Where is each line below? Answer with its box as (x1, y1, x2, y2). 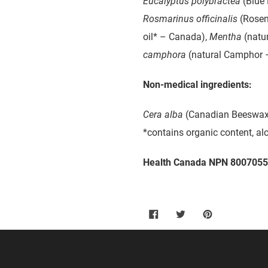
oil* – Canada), (143, 30, 209, 43)
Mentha (209, 30, 242, 43)
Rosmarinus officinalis (143, 12, 237, 25)
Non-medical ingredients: (143, 78, 252, 91)
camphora (143, 48, 186, 61)
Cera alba (143, 108, 183, 121)
